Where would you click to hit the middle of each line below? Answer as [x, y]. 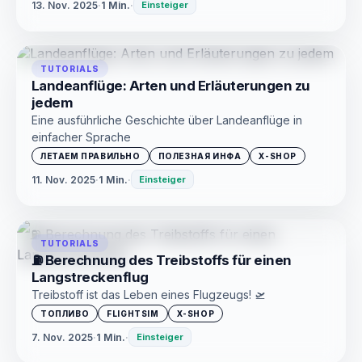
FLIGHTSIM [133, 314]
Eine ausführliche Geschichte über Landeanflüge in [167, 120]
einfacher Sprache [81, 137]
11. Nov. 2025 [63, 179]
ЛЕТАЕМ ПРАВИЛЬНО [90, 156]
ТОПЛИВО [65, 314]
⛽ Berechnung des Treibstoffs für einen [162, 260]
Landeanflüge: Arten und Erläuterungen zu [171, 86]
